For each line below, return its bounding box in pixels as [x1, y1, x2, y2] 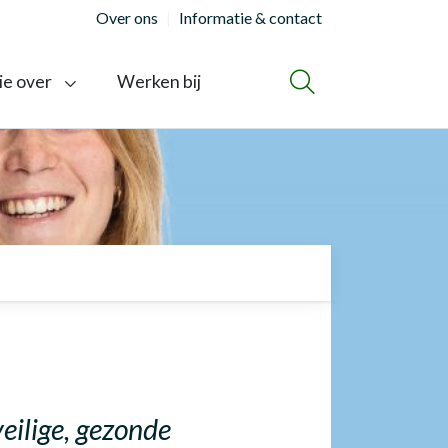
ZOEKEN [289, 78, 337, 93]
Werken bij [117, 71, 202, 92]
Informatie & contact [179, 8, 322, 27]
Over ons [96, 8, 158, 27]
